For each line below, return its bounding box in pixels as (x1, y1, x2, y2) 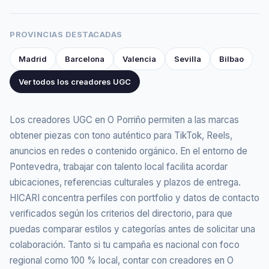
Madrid (19, 54, 47, 64)
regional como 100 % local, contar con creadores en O (10, 255, 234, 267)
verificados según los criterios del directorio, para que (10, 208, 232, 220)
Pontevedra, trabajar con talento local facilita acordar (10, 161, 228, 173)
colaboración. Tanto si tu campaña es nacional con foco (10, 239, 240, 251)
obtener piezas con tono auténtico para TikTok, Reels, (10, 130, 232, 142)
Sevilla (174, 54, 201, 64)
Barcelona (65, 54, 104, 64)
